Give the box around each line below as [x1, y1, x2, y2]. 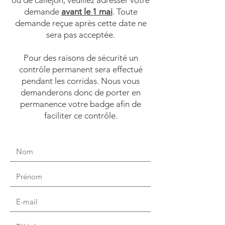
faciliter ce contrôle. [44, 110, 118, 121]
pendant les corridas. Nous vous [22, 76, 140, 86]
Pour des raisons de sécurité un [23, 53, 138, 63]
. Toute [112, 7, 138, 17]
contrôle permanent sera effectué [19, 64, 143, 74]
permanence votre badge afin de [20, 99, 141, 109]
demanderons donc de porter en [21, 87, 141, 97]
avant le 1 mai [61, 7, 113, 17]
